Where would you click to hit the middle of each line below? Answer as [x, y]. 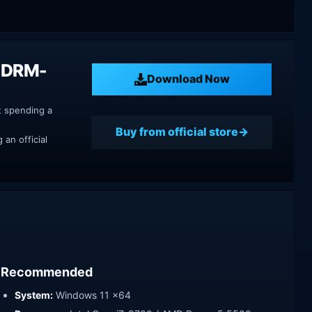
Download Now [188, 79]
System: [34, 295]
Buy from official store [177, 132]
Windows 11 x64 [92, 295]
